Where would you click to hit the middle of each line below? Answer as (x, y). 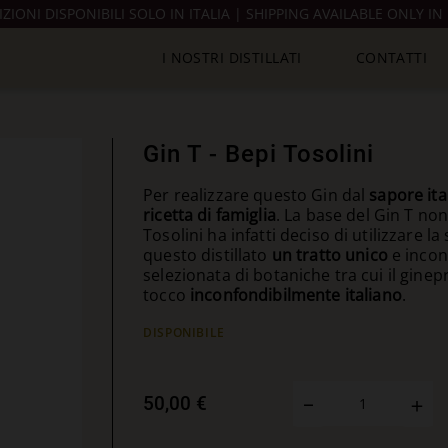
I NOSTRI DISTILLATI (231, 57)
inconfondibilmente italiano (296, 295)
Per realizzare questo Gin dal (256, 195)
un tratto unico (329, 255)
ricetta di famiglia (209, 215)
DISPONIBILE (184, 332)
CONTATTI (391, 57)
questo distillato (207, 255)
